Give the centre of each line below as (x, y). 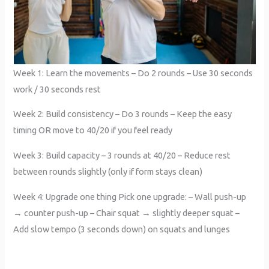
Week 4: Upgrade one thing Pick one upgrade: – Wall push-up (130, 196)
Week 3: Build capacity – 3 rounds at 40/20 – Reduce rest (122, 155)
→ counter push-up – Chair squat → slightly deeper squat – (127, 213)
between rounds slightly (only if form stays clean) (108, 171)
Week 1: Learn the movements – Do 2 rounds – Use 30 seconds (133, 73)
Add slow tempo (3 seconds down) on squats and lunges (122, 229)
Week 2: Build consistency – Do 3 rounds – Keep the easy (123, 114)
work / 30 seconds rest (57, 89)
